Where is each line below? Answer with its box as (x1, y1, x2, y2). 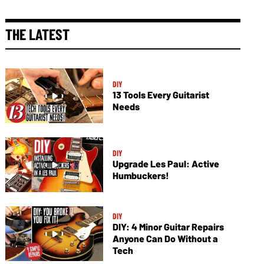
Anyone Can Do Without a (112, 233, 218, 245)
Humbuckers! (112, 170, 169, 181)
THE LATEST (5, 25, 70, 43)
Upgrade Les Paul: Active (112, 158, 219, 170)
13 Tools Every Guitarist (112, 89, 209, 101)
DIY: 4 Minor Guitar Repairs (112, 221, 224, 233)
